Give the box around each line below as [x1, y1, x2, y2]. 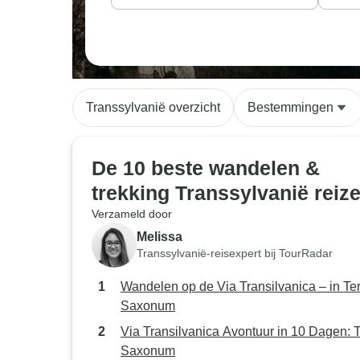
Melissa [137, 229, 182, 243]
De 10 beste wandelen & [92, 157, 320, 179]
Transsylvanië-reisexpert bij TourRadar [137, 246, 333, 260]
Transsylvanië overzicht [86, 100, 220, 114]
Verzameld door [92, 207, 172, 220]
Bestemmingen [247, 100, 333, 114]
